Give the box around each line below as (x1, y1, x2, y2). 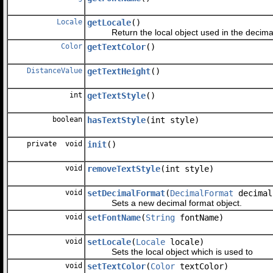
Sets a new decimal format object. (87, 197, 242, 208)
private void (27, 139, 82, 148)
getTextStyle (87, 90, 146, 101)
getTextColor (87, 41, 146, 52)
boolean (48, 115, 82, 124)
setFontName (87, 212, 141, 222)
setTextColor (87, 261, 146, 271)
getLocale (87, 17, 131, 27)
